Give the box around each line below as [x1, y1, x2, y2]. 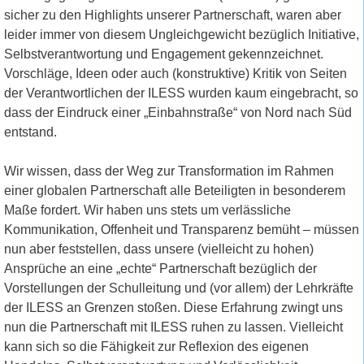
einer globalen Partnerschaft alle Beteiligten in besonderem [4, 184, 345, 198]
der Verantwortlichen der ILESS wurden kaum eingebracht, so [4, 86, 358, 101]
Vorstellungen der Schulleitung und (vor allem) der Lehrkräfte [4, 281, 353, 296]
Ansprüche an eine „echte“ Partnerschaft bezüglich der [4, 262, 317, 276]
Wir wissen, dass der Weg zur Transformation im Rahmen [4, 164, 334, 179]
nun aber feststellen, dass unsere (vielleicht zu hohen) [4, 242, 314, 257]
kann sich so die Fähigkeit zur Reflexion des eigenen [4, 340, 309, 354]
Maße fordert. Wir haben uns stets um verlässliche [4, 203, 291, 218]
